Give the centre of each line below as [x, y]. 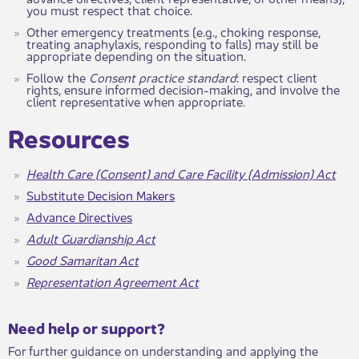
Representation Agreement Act [113, 280]
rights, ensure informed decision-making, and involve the [183, 88]
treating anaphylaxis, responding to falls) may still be [172, 42]
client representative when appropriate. [136, 100]
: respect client [277, 76]
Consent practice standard [163, 76]
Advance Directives [79, 216]
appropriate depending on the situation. [136, 54]
